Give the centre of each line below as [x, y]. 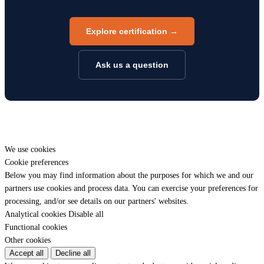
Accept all [27, 253]
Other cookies [28, 240]
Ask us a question [132, 65]
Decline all [73, 253]
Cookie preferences [37, 163]
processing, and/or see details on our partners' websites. [97, 202]
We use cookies [30, 150]
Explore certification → [132, 32]
